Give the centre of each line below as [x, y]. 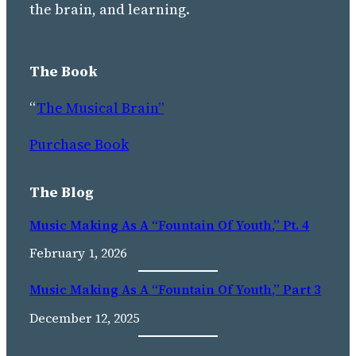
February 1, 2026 [78, 252]
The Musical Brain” [101, 107]
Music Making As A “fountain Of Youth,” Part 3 [176, 290]
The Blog [62, 192]
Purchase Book [79, 144]
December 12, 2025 [85, 317]
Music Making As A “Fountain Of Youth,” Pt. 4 [170, 224]
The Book [64, 71]
